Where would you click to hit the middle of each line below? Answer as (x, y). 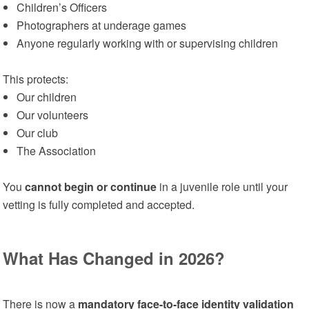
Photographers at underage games (102, 25)
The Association (57, 151)
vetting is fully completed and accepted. (99, 205)
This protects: (36, 79)
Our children (47, 97)
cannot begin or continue (91, 187)
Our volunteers (53, 115)
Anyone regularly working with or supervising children (149, 43)
